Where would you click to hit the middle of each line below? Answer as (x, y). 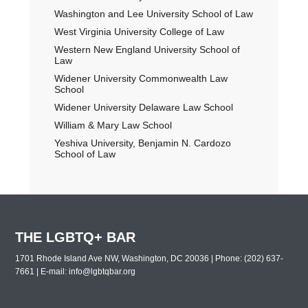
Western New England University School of (147, 49)
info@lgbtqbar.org (102, 272)
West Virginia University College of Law (139, 32)
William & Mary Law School (113, 125)
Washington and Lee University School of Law (153, 14)
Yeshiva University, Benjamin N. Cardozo (142, 143)
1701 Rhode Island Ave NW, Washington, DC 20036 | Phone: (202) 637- (150, 258)
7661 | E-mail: (42, 272)
